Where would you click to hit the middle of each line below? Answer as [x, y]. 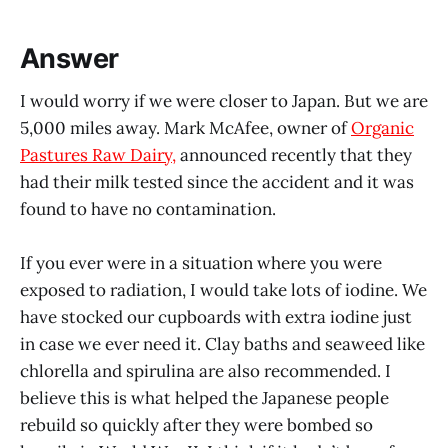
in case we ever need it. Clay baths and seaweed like [222, 343]
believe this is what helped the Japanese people [204, 397]
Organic [382, 127]
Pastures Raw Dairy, [98, 154]
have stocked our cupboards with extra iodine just [216, 316]
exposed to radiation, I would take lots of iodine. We [223, 289]
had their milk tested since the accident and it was [217, 181]
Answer [69, 59]
